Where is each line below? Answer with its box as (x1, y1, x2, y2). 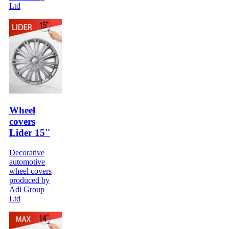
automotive (9, 157, 45, 167)
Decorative (9, 148, 44, 157)
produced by (9, 176, 50, 185)
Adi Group (9, 185, 44, 194)
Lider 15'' (9, 127, 50, 139)
